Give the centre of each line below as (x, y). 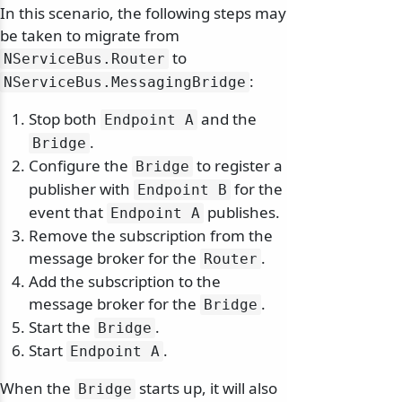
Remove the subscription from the (151, 236)
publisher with (81, 189)
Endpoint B (182, 190)
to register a (238, 166)
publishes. (242, 213)
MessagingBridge (179, 83)
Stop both (65, 119)
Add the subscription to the (125, 282)
